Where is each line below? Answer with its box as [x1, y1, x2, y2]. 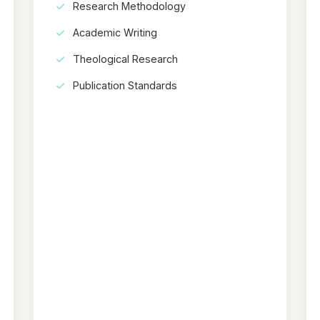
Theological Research [69, 52, 178, 65]
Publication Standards [69, 79, 177, 91]
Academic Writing [69, 26, 157, 39]
